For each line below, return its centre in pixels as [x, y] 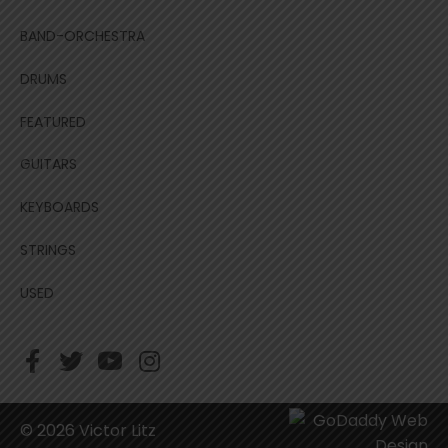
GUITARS [48, 164]
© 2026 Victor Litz [88, 430]
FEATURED [53, 122]
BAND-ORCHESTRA [82, 36]
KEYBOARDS [59, 207]
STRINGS [48, 250]
